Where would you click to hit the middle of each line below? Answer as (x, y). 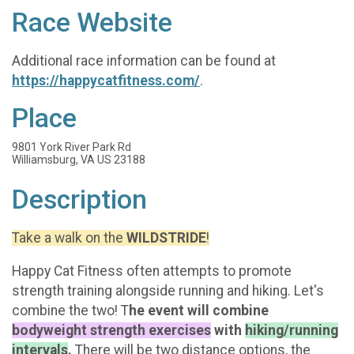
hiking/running (292, 331)
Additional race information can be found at (144, 60)
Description (79, 200)
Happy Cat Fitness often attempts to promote (152, 271)
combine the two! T (70, 311)
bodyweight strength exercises (111, 331)
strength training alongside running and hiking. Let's (168, 291)
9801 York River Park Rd (72, 147)
